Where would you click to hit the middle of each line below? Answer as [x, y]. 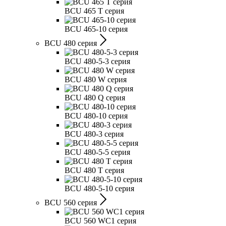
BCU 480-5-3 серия [97, 61]
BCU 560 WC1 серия [100, 221]
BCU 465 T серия [94, 11]
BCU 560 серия [71, 203]
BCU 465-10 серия [96, 29]
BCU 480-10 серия [96, 116]
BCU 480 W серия [96, 79]
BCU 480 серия [71, 43]
